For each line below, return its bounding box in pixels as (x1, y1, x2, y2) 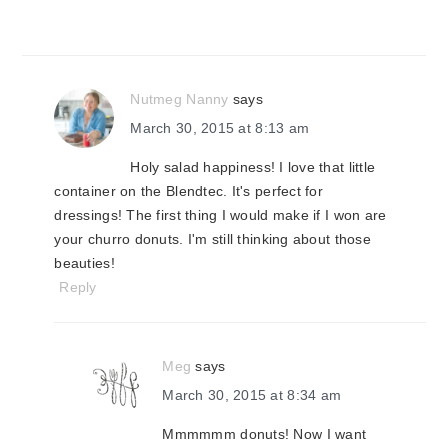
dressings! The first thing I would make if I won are (54, 207, 387, 223)
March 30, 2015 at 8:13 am (130, 120, 310, 136)
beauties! (54, 255, 115, 271)
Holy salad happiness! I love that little (130, 159, 376, 175)
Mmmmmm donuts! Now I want (162, 426, 367, 442)
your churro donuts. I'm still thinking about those (54, 231, 371, 247)
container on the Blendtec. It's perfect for (54, 183, 324, 199)
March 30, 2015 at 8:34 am (162, 387, 342, 403)
